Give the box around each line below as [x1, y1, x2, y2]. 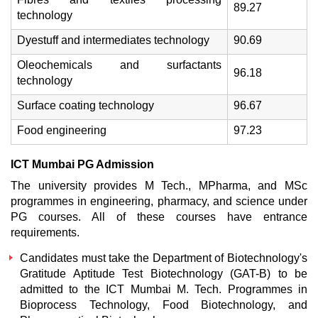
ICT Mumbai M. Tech [106, 283, 219, 295]
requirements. [11, 226, 79, 238]
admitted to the [20, 283, 106, 295]
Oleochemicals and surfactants [17, 59, 221, 71]
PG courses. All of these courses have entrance [11, 211, 307, 223]
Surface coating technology [17, 99, 154, 111]
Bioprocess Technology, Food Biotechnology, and [20, 299, 307, 311]
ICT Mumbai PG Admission [11, 158, 154, 170]
